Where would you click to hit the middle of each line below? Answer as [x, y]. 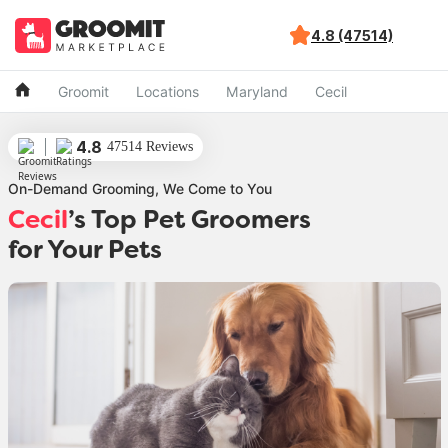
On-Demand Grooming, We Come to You [139, 188]
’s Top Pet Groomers [189, 222]
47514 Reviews [149, 146]
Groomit [83, 91]
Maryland [257, 91]
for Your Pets [84, 252]
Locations [167, 91]
